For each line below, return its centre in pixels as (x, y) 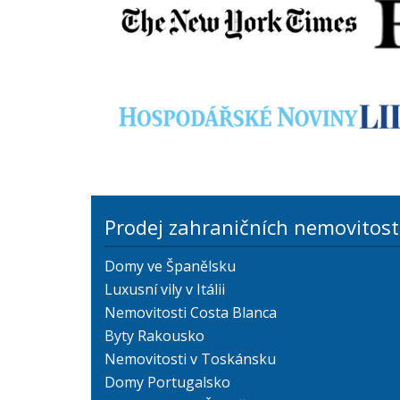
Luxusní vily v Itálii (165, 289)
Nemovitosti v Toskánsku (190, 358)
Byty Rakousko (154, 335)
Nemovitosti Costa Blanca (191, 312)
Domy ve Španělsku (170, 266)
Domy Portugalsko (167, 382)
